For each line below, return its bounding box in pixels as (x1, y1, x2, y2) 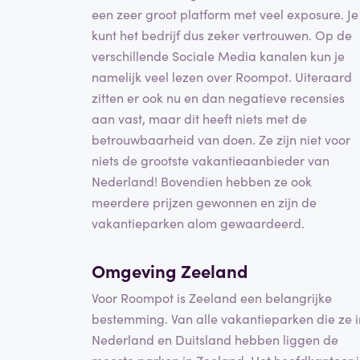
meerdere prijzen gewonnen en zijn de (92, 192, 317, 211)
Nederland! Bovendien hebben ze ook (92, 171, 312, 190)
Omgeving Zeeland (92, 257, 248, 283)
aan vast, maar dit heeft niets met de (92, 108, 307, 127)
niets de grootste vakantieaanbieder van (92, 150, 329, 169)
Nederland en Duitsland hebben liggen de (92, 330, 338, 349)
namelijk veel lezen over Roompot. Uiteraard (92, 67, 352, 85)
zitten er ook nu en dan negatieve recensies (92, 88, 345, 106)
